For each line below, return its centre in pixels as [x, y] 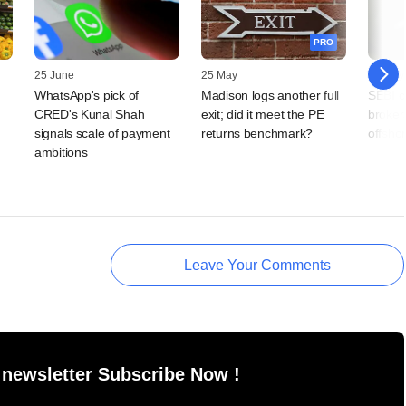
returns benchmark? [257, 133]
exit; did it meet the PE [263, 114]
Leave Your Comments [257, 265]
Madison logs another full [271, 95]
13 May [386, 75]
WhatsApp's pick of [87, 95]
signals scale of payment [102, 133]
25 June [54, 75]
